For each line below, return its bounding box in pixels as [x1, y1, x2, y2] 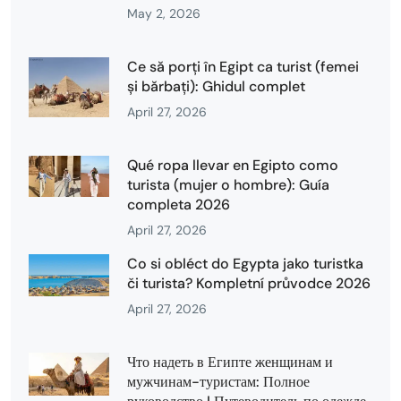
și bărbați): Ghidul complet [127, 76, 305, 96]
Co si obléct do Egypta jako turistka [127, 253, 363, 273]
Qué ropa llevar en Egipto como [127, 155, 338, 175]
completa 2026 [127, 194, 230, 214]
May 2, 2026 [127, 4, 200, 21]
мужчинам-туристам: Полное [127, 371, 310, 391]
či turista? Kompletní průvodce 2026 [127, 273, 371, 293]
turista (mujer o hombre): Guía [127, 175, 329, 194]
